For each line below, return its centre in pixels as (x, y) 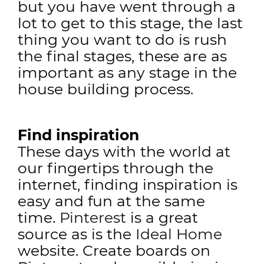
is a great (162, 217)
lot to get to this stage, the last (130, 23)
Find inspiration (78, 135)
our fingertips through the (115, 168)
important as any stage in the (127, 72)
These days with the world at (124, 151)
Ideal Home (179, 234)
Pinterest (93, 217)
